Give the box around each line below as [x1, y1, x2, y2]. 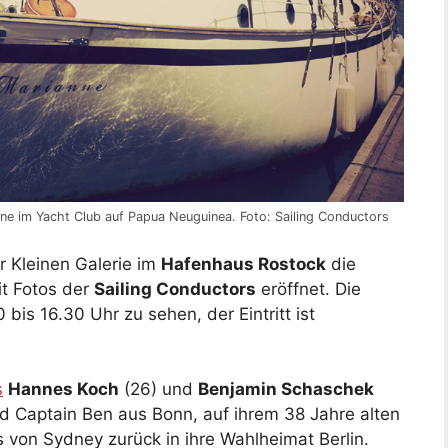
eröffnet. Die [256, 278, 361, 299]
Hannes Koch [8, 379, 119, 400]
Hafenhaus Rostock [161, 253, 326, 274]
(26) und [119, 379, 198, 400]
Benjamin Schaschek [198, 379, 374, 400]
